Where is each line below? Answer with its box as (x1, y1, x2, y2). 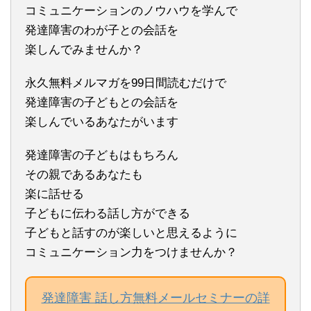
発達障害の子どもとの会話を (25, 95, 178, 109)
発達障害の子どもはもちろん (25, 148, 178, 162)
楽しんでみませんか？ (25, 42, 143, 56)
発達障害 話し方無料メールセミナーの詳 (41, 290, 270, 305)
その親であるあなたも (25, 167, 143, 181)
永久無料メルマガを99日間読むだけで (25, 76, 226, 90)
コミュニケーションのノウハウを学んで (25, 3, 237, 17)
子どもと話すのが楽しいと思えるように (25, 226, 237, 239)
